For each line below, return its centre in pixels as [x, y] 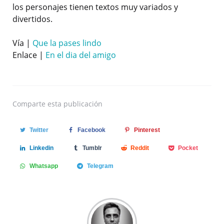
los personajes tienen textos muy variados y [95, 7]
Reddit [140, 148]
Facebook [91, 130]
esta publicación [75, 104]
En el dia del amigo [81, 55]
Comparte [29, 104]
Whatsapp [43, 166]
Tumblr [92, 148]
